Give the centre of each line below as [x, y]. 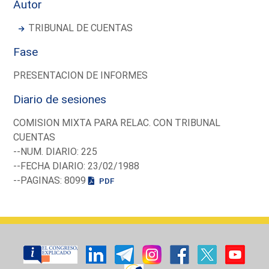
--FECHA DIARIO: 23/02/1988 [77, 166]
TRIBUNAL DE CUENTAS [81, 28]
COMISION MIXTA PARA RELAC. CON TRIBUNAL [117, 122]
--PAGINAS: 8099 [51, 180]
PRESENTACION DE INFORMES [81, 75]
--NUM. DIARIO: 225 [56, 151]
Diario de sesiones [60, 99]
